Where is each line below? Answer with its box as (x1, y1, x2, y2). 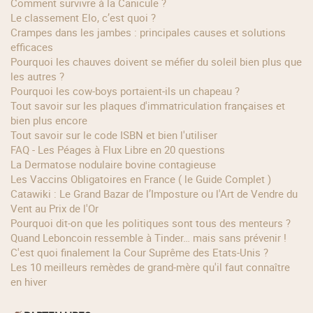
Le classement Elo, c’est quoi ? (16, 10, 156, 25)
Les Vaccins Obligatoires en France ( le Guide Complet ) (16, 172, 272, 187)
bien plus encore (10, 113, 88, 128)
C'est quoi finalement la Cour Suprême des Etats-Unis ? (20, 245, 269, 260)
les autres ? (10, 69, 65, 84)
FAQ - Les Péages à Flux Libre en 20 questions (15, 143, 226, 157)
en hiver (10, 275, 48, 289)
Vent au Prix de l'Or (10, 201, 99, 216)
